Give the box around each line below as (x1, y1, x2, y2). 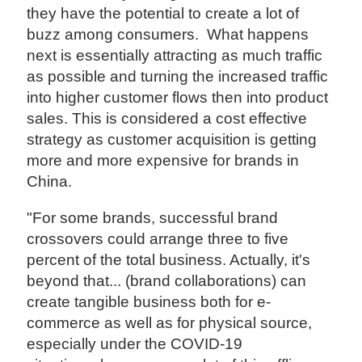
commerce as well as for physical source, (27, 314, 313, 331)
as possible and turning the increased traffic (27, 67, 329, 85)
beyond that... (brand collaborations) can (27, 271, 307, 289)
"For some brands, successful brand (27, 208, 279, 226)
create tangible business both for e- (27, 293, 271, 310)
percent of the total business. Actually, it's (27, 250, 311, 268)
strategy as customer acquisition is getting (27, 130, 318, 148)
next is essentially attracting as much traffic (27, 46, 323, 64)
